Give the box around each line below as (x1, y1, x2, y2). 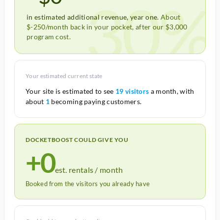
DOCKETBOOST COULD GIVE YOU (26, 136, 129, 143)
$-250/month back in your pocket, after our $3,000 (27, 23, 188, 31)
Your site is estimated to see (26, 87, 115, 95)
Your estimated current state (26, 72, 103, 80)
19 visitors (115, 87, 149, 95)
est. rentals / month (55, 165, 123, 174)
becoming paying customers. (50, 97, 142, 106)
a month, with (149, 87, 194, 95)
